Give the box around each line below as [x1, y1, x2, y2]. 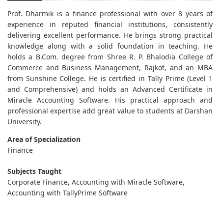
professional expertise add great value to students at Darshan [7, 106, 213, 115]
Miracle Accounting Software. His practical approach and [7, 95, 213, 105]
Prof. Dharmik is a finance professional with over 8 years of [7, 8, 213, 18]
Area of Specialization [7, 134, 81, 144]
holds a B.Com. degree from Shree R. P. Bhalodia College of [7, 52, 213, 61]
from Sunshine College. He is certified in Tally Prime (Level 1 [7, 73, 213, 83]
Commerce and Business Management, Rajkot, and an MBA [7, 62, 213, 72]
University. [7, 116, 42, 126]
